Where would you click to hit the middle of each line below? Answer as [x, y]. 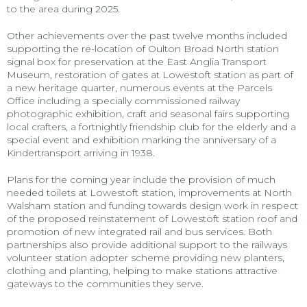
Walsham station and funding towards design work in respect [152, 205]
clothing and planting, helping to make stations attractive [142, 270]
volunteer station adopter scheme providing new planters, [146, 257]
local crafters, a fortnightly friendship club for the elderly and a [151, 126]
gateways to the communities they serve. [105, 283]
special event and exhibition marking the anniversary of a [142, 139]
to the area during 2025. [63, 9]
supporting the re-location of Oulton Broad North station [143, 48]
